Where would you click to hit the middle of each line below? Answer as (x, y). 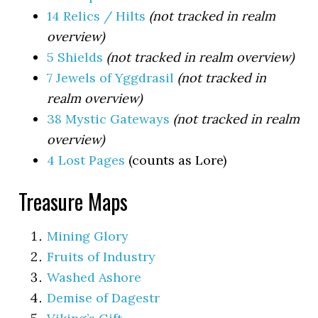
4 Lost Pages (86, 160)
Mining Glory (88, 236)
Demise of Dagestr (104, 297)
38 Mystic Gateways (109, 119)
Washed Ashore (94, 277)
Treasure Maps (73, 201)
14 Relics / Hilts (97, 16)
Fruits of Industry (102, 256)
